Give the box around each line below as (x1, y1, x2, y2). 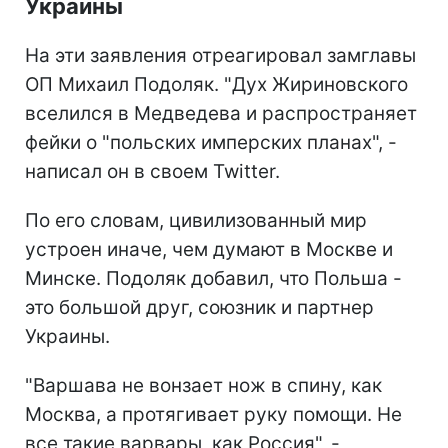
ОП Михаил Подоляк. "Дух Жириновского (25, 72, 408, 96)
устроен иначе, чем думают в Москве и (25, 237, 393, 261)
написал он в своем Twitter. (25, 159, 280, 183)
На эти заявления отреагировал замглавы (25, 43, 416, 67)
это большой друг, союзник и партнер (25, 295, 374, 319)
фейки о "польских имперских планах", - (25, 130, 397, 154)
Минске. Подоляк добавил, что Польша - (25, 266, 402, 290)
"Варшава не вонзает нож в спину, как (25, 373, 382, 397)
